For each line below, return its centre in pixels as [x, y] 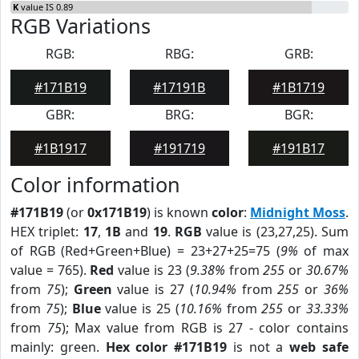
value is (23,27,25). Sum [275, 232]
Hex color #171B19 [166, 347]
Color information [95, 184]
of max [323, 251]
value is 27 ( [153, 289]
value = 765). [50, 270]
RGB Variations [81, 26]
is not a [258, 347]
